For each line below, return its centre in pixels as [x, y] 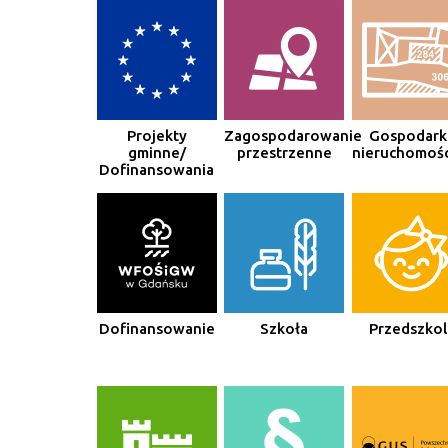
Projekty [156, 135]
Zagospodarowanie [293, 135]
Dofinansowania [156, 169]
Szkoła [284, 328]
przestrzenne [284, 152]
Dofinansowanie [156, 328]
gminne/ [156, 152]
